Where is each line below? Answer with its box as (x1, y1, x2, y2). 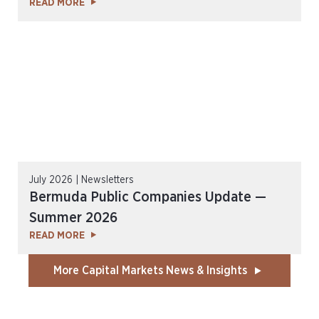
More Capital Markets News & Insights (53, 265, 247, 276)
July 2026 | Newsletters (29, 175, 134, 185)
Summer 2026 (29, 211, 117, 225)
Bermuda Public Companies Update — (29, 190, 266, 204)
